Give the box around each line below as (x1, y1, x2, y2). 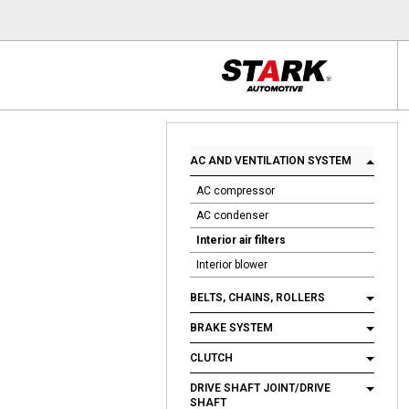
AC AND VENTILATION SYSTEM (190, 154, 354, 167)
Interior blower (196, 258, 267, 271)
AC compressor (196, 184, 275, 197)
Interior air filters (196, 234, 286, 246)
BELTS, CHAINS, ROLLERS (190, 291, 325, 304)
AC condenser (196, 209, 268, 222)
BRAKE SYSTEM (190, 321, 273, 334)
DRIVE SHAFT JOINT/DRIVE (190, 382, 330, 394)
